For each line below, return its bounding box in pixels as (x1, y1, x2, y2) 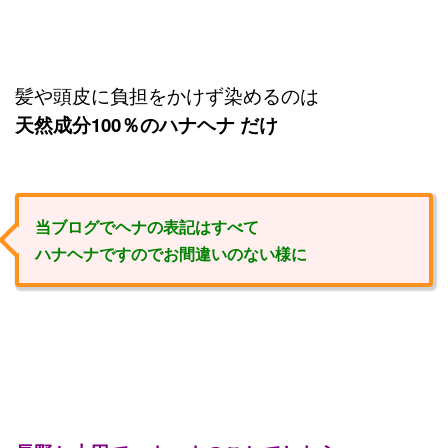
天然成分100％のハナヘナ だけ (15, 110, 278, 138)
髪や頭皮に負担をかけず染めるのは (15, 81, 319, 108)
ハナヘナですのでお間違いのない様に (35, 241, 307, 265)
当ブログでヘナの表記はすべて (35, 214, 259, 238)
